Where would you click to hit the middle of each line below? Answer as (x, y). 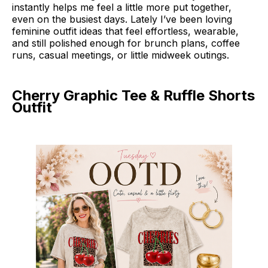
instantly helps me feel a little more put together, (122, 7)
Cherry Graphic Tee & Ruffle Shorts (133, 96)
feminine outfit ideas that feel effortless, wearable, (125, 31)
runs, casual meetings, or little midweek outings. (121, 55)
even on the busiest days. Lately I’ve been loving (122, 19)
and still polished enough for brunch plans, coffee (126, 43)
